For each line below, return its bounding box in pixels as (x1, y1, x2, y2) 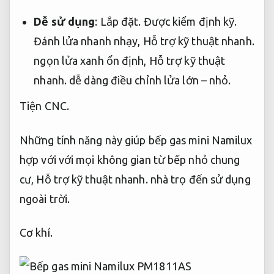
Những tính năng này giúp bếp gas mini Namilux (20, 133, 253, 146)
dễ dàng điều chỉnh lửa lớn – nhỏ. (67, 73, 231, 86)
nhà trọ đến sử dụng (147, 172, 251, 185)
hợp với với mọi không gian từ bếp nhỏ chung (20, 153, 240, 166)
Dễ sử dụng (34, 15, 95, 28)
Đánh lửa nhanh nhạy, (34, 34, 143, 47)
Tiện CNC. (20, 100, 69, 113)
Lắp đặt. (100, 15, 141, 28)
